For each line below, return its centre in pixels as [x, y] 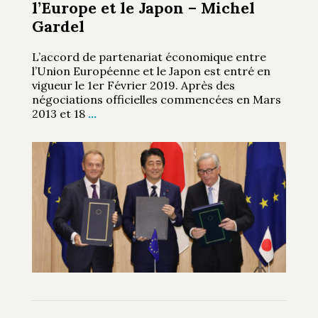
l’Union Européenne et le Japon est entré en [151, 71]
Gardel [58, 26]
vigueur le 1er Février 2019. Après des [133, 85]
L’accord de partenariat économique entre [149, 56]
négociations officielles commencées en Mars [156, 99]
